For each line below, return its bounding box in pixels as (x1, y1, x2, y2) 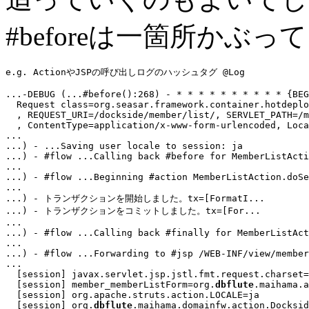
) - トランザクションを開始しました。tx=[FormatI (22, 192, 248, 203)
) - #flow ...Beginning (22, 171, 149, 182)
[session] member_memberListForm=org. (6, 279, 215, 290)
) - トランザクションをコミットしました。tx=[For (22, 205, 244, 216)
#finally (166, 227, 210, 238)
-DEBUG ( (22, 88, 66, 99)
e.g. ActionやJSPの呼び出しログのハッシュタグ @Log (6, 66, 245, 77)
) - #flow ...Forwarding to (22, 248, 171, 259)
